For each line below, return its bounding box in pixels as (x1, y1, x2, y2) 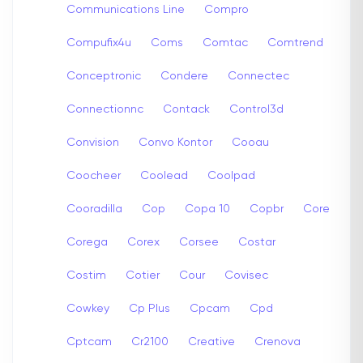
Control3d (229, 103, 284, 115)
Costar (238, 236, 275, 248)
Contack (163, 103, 210, 115)
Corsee (179, 236, 219, 248)
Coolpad (207, 169, 255, 181)
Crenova (254, 335, 301, 348)
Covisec (224, 269, 268, 281)
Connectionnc (66, 103, 143, 115)
